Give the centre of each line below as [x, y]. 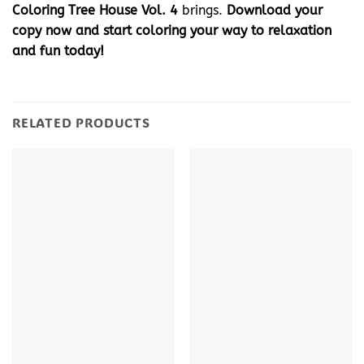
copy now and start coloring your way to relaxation [172, 30]
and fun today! [58, 50]
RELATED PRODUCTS [81, 123]
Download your [275, 10]
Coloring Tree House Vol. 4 [95, 10]
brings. [202, 10]
